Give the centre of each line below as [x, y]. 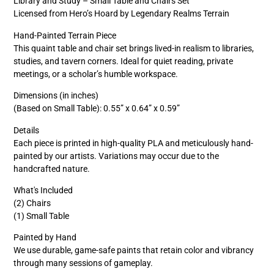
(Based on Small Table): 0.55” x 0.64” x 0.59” [97, 109]
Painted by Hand [45, 238]
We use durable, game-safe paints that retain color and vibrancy [134, 250]
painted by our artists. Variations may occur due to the [117, 156]
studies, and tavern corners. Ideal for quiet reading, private [124, 61]
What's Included [43, 190]
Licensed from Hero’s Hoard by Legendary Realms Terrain [122, 14]
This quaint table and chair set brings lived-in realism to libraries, [134, 48]
